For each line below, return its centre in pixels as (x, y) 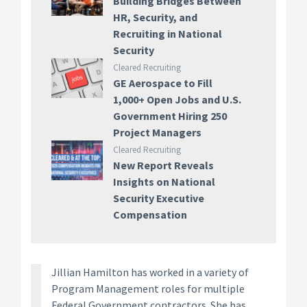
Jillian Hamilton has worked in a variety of (150, 272)
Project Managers (157, 132)
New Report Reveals (163, 165)
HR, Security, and (155, 17)
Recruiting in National (167, 34)
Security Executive (158, 198)
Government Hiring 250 (170, 116)
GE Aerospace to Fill (162, 83)
